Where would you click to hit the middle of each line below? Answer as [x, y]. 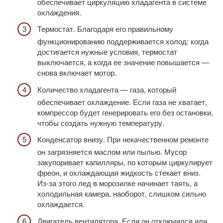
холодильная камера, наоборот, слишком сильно [122, 194]
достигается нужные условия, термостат [107, 52]
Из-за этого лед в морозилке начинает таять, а [117, 183]
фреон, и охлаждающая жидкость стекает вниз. [119, 173]
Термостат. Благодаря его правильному [105, 29]
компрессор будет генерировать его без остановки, [125, 112]
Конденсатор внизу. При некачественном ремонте [123, 139]
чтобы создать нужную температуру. [101, 122]
